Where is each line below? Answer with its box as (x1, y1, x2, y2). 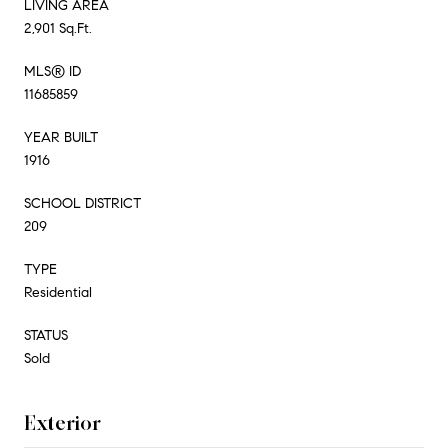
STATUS (24, 326, 68, 344)
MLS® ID (24, 62, 81, 80)
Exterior (24, 410, 101, 435)
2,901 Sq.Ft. (24, 19, 92, 37)
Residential (24, 283, 92, 301)
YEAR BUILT (24, 128, 98, 146)
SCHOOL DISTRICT (24, 194, 141, 212)
